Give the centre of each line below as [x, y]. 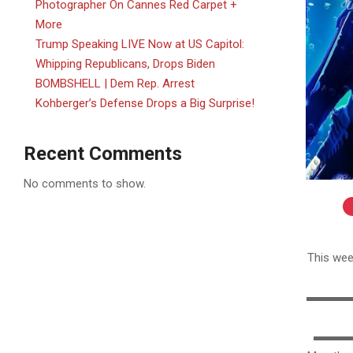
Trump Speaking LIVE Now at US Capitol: [140, 44]
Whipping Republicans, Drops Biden [125, 64]
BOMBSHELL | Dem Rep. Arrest [115, 84]
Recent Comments [103, 154]
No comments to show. [85, 184]
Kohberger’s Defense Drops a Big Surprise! [145, 103]
